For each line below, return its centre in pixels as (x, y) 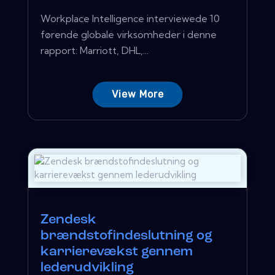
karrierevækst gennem (117, 252)
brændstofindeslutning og (126, 236)
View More (137, 94)
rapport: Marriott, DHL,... (95, 50)
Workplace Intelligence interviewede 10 (130, 18)
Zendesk (68, 220)
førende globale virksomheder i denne (129, 34)
